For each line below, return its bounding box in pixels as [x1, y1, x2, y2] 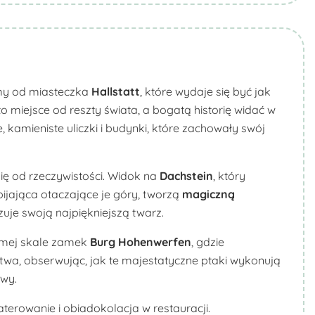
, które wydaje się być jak [140, 84, 271, 98]
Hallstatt [91, 84, 140, 98]
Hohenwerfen [118, 235, 191, 249]
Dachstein [160, 169, 213, 183]
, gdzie [191, 235, 224, 249]
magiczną [182, 187, 235, 201]
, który [213, 169, 245, 183]
